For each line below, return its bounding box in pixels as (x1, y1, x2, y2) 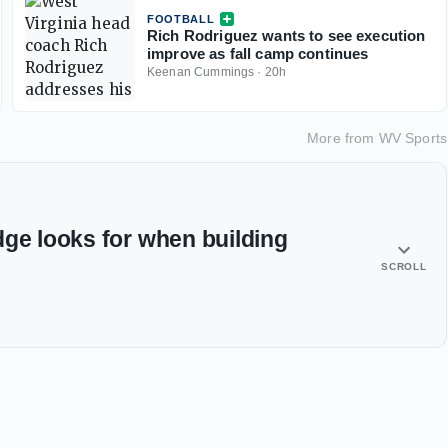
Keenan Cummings (147, 65, 255, 80)
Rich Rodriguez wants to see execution (147, 27, 426, 45)
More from (307, 130, 379, 147)
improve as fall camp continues (147, 45, 369, 63)
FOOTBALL (147, 13, 215, 26)
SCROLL (381, 261, 427, 273)
